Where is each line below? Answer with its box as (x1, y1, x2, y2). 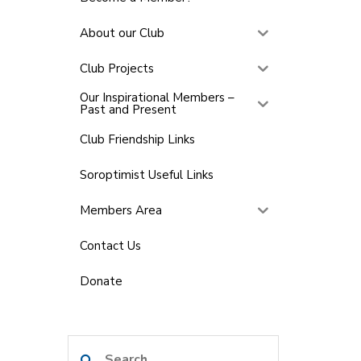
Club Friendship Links (79, 131, 195, 147)
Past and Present (79, 102, 176, 118)
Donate (79, 272, 122, 289)
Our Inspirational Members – (79, 89, 234, 106)
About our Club (79, 24, 164, 41)
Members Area (79, 201, 162, 218)
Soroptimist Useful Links (79, 166, 214, 183)
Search (66, 337, 110, 355)
